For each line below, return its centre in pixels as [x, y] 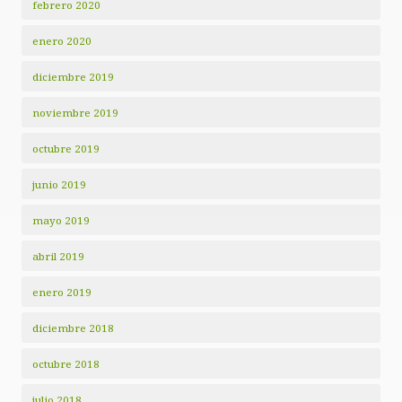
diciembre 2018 [73, 328]
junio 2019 [59, 185]
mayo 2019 [61, 221]
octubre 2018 [66, 364]
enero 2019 [62, 293]
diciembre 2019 [73, 77]
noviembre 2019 [75, 113]
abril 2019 [58, 257]
